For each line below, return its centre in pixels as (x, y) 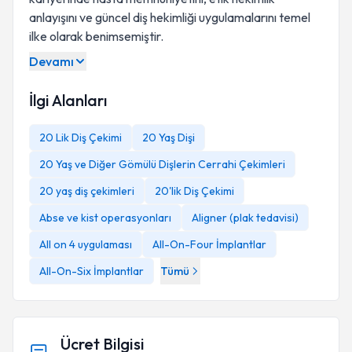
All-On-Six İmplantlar (92, 271)
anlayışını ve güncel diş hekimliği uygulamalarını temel (170, 17)
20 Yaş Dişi (169, 137)
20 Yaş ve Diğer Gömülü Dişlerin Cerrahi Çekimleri (162, 164)
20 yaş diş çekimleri (87, 191)
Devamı (51, 61)
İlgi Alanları (68, 100)
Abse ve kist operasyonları (105, 218)
